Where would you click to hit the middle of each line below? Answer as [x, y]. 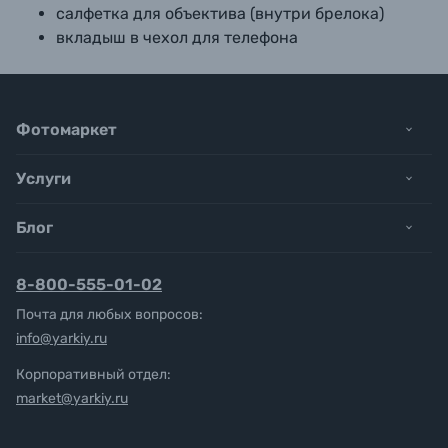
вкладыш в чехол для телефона [177, 37]
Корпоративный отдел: [93, 374]
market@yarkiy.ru [72, 398]
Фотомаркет [66, 129]
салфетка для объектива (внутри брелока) [220, 13]
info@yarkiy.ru [61, 338]
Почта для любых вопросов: [109, 314]
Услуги [43, 178]
